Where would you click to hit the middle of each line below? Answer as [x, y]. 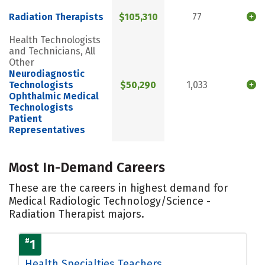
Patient [25, 119]
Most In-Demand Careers [87, 167]
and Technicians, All [52, 51]
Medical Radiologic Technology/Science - [110, 201]
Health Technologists [55, 40]
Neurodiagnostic [47, 74]
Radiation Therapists [56, 17]
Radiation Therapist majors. [77, 214]
